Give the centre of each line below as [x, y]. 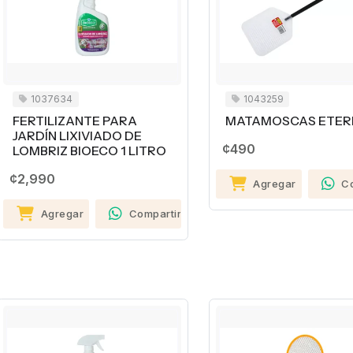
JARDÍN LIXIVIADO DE [77, 136]
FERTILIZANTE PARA [75, 121]
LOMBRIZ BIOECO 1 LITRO [89, 151]
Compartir [155, 214]
